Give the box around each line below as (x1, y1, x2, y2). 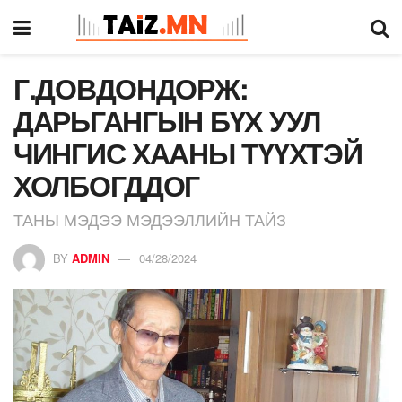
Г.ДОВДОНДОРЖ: (13, 67, 249, 109)
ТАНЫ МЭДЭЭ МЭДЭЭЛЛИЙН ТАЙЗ (13, 206, 286, 231)
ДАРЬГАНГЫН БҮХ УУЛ (13, 100, 320, 141)
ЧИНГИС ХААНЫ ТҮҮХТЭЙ (13, 132, 363, 173)
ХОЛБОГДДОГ (13, 164, 200, 205)
